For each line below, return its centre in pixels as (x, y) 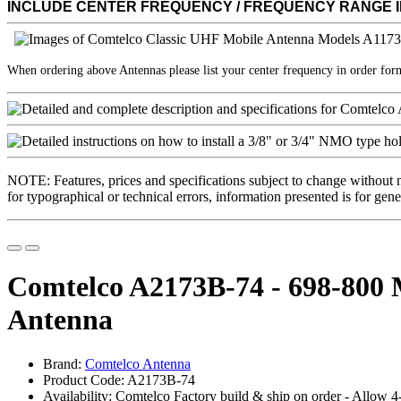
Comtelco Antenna (138, 363)
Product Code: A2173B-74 (119, 380)
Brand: (64, 363)
